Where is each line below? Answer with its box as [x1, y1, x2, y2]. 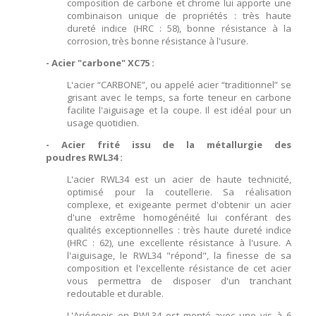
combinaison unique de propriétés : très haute [67, 9, 291, 23]
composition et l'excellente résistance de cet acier [67, 262, 291, 275]
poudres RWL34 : [46, 151, 123, 164]
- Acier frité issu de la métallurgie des [46, 138, 291, 152]
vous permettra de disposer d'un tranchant [67, 274, 291, 288]
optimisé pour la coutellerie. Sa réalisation [67, 186, 291, 199]
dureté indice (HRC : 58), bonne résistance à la [67, 22, 291, 35]
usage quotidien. [67, 116, 139, 130]
